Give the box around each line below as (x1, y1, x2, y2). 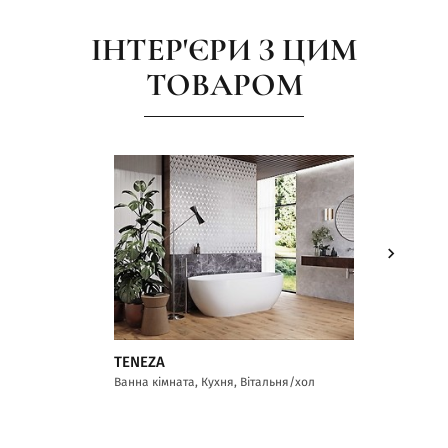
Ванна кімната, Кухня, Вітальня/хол (114, 375, 315, 388)
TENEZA (114, 354, 165, 370)
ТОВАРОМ (145, 68, 303, 101)
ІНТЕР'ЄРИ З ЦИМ (91, 33, 357, 66)
